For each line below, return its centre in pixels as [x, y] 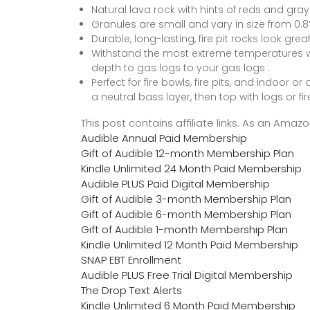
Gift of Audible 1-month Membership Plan [184, 229]
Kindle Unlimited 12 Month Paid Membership [190, 244]
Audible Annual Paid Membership [164, 138]
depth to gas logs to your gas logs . [181, 67]
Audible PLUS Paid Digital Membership [175, 183]
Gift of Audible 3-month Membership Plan [186, 199]
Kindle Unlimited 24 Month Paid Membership [191, 168]
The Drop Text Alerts [131, 290]
